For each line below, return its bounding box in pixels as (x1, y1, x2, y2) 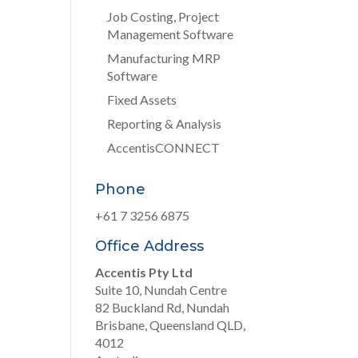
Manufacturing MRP (107, 50, 221, 66)
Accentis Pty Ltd (95, 265, 193, 280)
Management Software (107, 26, 234, 42)
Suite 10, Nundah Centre (95, 282, 228, 297)
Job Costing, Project (107, 9, 220, 24)
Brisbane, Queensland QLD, (95, 317, 246, 332)
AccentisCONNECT (107, 140, 221, 155)
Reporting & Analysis (107, 116, 222, 131)
